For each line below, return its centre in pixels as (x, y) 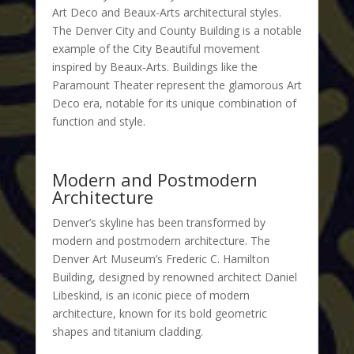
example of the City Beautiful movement (156, 48)
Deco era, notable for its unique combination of (174, 103)
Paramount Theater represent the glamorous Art (177, 85)
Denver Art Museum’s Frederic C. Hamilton (160, 258)
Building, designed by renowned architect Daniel (174, 277)
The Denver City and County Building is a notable (177, 30)
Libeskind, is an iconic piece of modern (151, 295)
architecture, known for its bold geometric (159, 313)
